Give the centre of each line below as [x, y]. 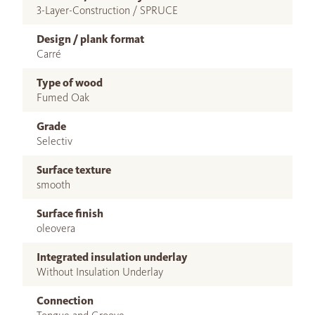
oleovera [56, 229]
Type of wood [70, 83]
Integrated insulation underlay [112, 257]
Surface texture [74, 170]
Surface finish [70, 214]
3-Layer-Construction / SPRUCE [107, 11]
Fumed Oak [63, 98]
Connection [65, 301]
